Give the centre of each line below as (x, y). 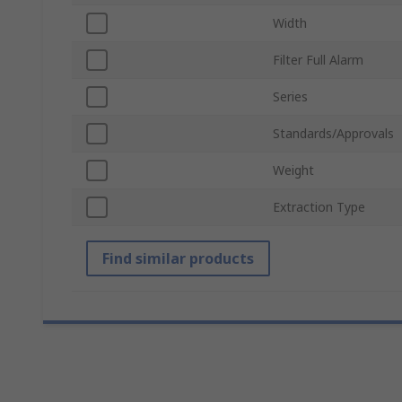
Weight (293, 170)
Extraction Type (319, 207)
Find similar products (178, 259)
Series (290, 97)
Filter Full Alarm (318, 60)
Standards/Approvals (333, 134)
